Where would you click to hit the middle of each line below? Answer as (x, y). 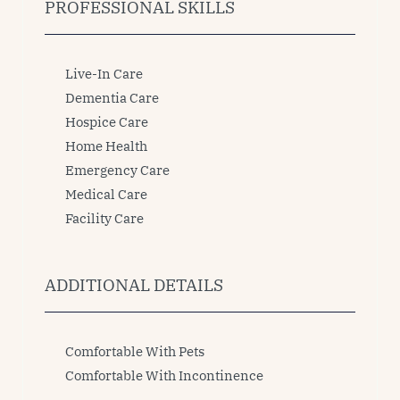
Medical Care (106, 194)
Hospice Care (107, 122)
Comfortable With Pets (135, 351)
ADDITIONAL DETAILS (134, 285)
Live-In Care (104, 74)
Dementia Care (112, 98)
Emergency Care (117, 170)
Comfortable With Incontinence (164, 375)
